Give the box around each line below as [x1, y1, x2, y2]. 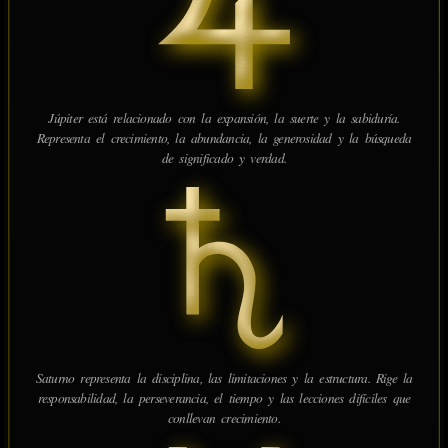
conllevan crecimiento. [168, 408, 280, 427]
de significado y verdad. [161, 148, 287, 167]
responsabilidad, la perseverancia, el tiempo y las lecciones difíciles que [37, 388, 411, 407]
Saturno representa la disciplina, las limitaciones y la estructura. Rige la [35, 368, 413, 387]
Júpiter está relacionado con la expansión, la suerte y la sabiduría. [48, 108, 400, 127]
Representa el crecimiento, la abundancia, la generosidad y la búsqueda [36, 128, 412, 147]
